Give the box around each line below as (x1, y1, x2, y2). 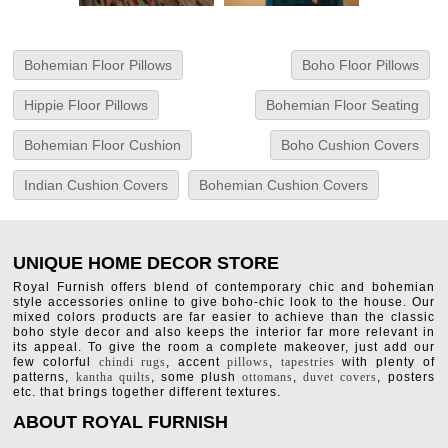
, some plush (150, 370, 243, 385)
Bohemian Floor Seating (265, 97, 419, 114)
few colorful (13, 355, 99, 370)
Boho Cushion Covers (280, 137, 419, 154)
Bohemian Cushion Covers (199, 177, 369, 194)
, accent (166, 355, 228, 370)
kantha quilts (75, 370, 151, 385)
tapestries (280, 355, 335, 370)
